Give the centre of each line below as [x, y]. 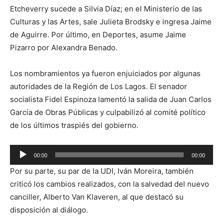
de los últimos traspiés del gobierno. [74, 125]
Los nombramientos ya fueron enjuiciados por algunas [105, 74]
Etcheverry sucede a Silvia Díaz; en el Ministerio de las [106, 9]
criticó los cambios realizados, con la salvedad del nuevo [110, 184]
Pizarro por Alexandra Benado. [64, 48]
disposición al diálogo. [49, 210]
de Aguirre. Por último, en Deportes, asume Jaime [98, 35]
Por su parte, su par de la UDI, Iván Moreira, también [102, 171]
